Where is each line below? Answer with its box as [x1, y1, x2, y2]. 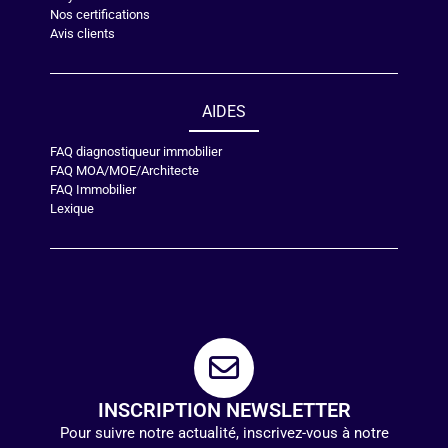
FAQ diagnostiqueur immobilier [50, 144, 222, 160]
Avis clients [50, 26, 115, 42]
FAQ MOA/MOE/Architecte [50, 163, 199, 179]
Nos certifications [50, 7, 150, 23]
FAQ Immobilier [50, 182, 136, 198]
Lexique [50, 201, 94, 217]
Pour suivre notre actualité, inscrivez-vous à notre [59, 424, 389, 443]
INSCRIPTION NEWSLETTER [97, 398, 351, 423]
